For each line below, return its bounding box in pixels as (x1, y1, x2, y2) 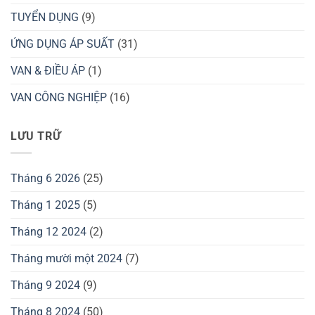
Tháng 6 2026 (11, 172, 80, 186)
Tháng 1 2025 (11, 198, 80, 212)
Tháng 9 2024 (11, 278, 80, 292)
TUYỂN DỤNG (11, 10, 79, 24)
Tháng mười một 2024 (11, 252, 122, 266)
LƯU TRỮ (11, 129, 61, 143)
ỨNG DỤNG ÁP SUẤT (11, 37, 115, 51)
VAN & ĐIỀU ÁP (11, 63, 85, 77)
